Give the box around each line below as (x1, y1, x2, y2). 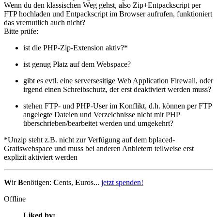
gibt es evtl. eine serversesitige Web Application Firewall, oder (23, 77, 213, 85)
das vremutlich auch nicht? (4, 18, 85, 27)
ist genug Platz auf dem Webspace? (23, 60, 131, 69)
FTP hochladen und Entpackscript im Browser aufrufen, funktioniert (4, 10, 212, 18)
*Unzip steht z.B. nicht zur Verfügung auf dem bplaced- (4, 136, 175, 144)
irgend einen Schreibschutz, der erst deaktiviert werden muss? (23, 85, 211, 94)
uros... (80, 178, 101, 187)
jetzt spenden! (101, 178, 143, 187)
